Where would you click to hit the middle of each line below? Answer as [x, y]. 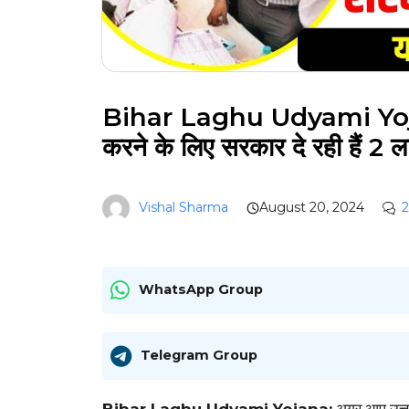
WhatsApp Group [201, 290]
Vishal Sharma [184, 208]
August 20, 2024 [312, 208]
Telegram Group [199, 356]
